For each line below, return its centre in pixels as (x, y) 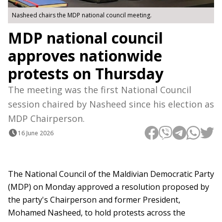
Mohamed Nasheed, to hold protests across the (97, 213)
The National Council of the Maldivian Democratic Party (111, 174)
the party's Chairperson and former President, (94, 200)
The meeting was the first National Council (100, 90)
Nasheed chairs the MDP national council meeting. (82, 15)
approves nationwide (85, 56)
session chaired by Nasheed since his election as (111, 104)
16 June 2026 (36, 133)
